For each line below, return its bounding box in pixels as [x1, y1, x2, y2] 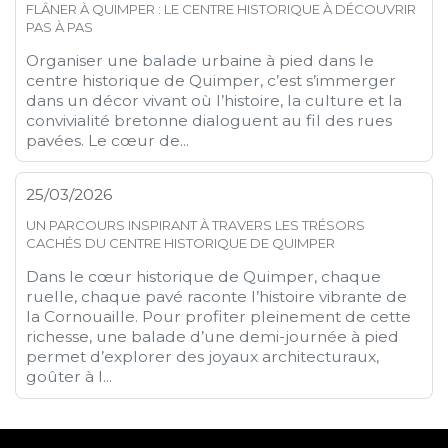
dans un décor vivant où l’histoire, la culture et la [26, 90, 403, 110]
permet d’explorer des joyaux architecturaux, [26, 347, 380, 367]
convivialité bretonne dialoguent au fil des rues [26, 110, 393, 130]
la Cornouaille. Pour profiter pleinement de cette [26, 307, 412, 327]
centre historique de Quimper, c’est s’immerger [26, 70, 397, 90]
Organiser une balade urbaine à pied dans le [26, 50, 375, 70]
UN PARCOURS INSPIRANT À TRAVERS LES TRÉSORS [26, 217, 366, 234]
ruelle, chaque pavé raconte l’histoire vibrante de [26, 287, 408, 307]
